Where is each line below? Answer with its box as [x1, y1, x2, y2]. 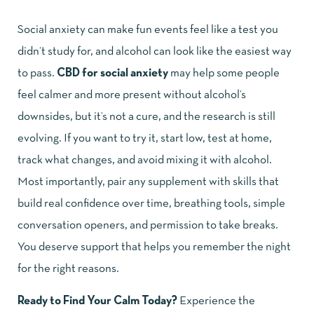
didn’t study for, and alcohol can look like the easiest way [18, 46, 292, 57]
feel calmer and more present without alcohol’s [18, 90, 246, 101]
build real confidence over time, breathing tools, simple [18, 198, 285, 210]
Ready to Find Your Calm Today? [18, 296, 177, 307]
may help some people [168, 68, 280, 79]
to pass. [18, 68, 57, 79]
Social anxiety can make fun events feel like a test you [18, 25, 278, 36]
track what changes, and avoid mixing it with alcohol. [18, 155, 272, 166]
